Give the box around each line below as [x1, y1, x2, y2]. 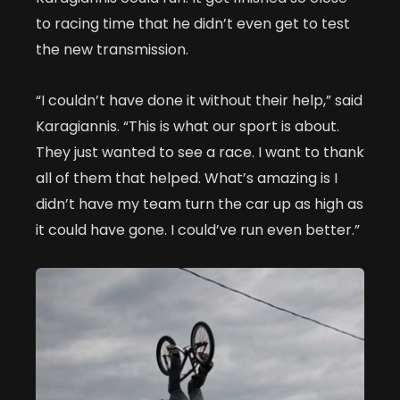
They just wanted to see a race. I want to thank [36, 142, 364, 163]
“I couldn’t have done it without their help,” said [36, 90, 362, 112]
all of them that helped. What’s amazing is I [36, 168, 337, 189]
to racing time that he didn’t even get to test [36, 13, 350, 35]
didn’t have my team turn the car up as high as [36, 194, 363, 215]
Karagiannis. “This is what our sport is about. [36, 116, 339, 137]
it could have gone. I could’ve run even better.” [36, 220, 360, 241]
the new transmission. [36, 39, 188, 61]
